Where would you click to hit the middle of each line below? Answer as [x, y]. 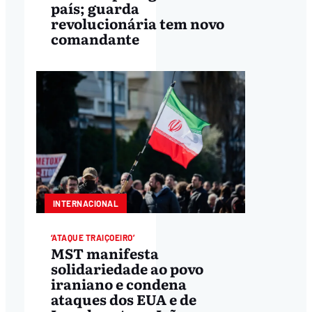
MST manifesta [104, 253]
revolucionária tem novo [137, 23]
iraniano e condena [118, 284]
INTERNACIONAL [86, 203]
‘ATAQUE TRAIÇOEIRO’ [93, 237]
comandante [95, 38]
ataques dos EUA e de [123, 299]
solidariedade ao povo [127, 268]
